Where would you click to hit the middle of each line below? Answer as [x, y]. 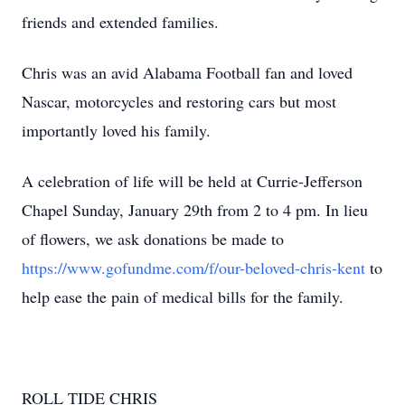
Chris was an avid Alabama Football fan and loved [187, 72]
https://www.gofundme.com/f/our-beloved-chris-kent [193, 268]
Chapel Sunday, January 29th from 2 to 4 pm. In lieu [195, 210]
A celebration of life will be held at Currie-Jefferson [192, 181]
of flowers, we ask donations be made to [153, 239]
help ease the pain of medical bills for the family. [183, 297]
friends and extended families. [123, 22]
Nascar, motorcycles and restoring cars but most [179, 101]
